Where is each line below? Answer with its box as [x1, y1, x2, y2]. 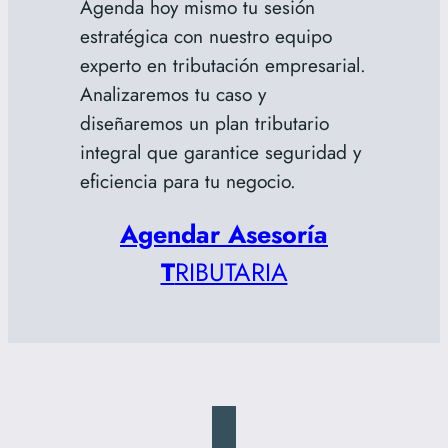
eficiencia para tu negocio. [79, 166, 296, 195]
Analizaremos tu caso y [79, 79, 266, 108]
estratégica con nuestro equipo [79, 21, 332, 50]
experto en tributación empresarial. [79, 50, 366, 79]
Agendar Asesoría [120, 215, 328, 252]
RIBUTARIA [174, 253, 288, 290]
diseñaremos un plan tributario [79, 108, 329, 137]
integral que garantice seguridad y [79, 137, 361, 166]
